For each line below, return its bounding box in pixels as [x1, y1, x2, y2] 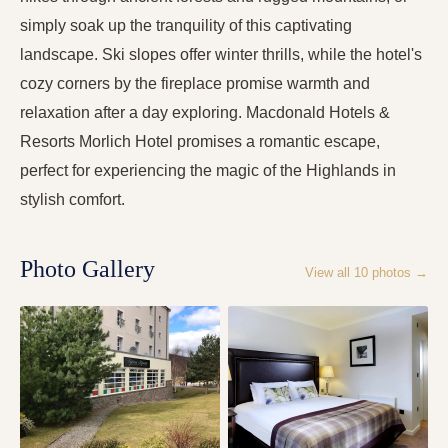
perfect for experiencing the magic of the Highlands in [20, 162, 396, 180]
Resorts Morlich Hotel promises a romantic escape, [20, 133, 380, 151]
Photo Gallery [20, 256, 155, 283]
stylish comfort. [20, 191, 125, 209]
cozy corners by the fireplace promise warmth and [20, 75, 370, 93]
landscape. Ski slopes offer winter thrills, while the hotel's [20, 46, 422, 64]
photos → [368, 265, 428, 281]
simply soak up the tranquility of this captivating [20, 17, 352, 35]
